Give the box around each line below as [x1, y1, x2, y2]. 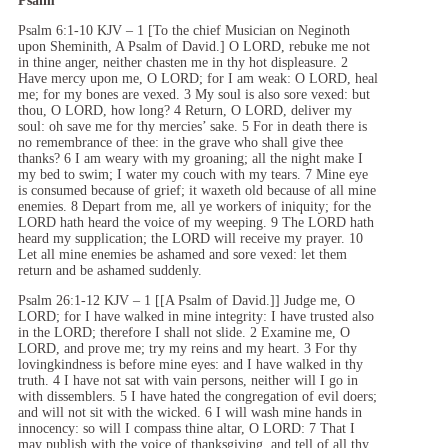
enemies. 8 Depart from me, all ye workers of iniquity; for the [18, 198, 371, 214]
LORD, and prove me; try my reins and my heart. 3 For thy [18, 340, 357, 356]
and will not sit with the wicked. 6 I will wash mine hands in [18, 404, 362, 420]
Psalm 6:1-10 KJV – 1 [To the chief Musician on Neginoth [18, 22, 350, 38]
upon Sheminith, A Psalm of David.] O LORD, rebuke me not [18, 38, 370, 54]
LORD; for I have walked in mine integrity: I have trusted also [18, 308, 374, 324]
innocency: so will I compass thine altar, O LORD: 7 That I [18, 420, 355, 436]
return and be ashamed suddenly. [18, 262, 202, 278]
